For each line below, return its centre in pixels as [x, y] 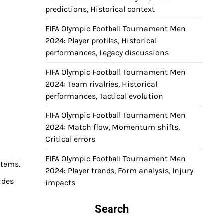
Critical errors [70, 139]
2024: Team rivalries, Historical [101, 84]
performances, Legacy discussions [107, 53]
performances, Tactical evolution [104, 96]
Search [112, 209]
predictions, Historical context [100, 9]
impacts [60, 182]
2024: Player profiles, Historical [101, 41]
